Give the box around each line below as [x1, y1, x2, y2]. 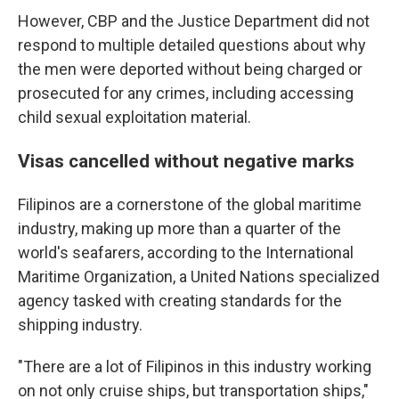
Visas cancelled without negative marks [18, 149, 354, 172]
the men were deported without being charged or [18, 59, 362, 78]
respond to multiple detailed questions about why [18, 35, 366, 54]
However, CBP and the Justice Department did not [18, 11, 370, 30]
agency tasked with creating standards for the [18, 290, 342, 310]
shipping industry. [18, 314, 142, 334]
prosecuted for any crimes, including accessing [18, 83, 354, 102]
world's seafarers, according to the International [18, 242, 354, 262]
